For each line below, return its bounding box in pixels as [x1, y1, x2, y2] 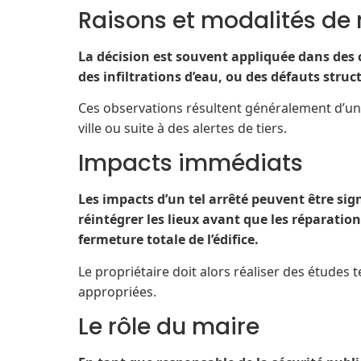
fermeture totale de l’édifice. [78, 230, 259, 249]
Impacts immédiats [78, 147, 303, 180]
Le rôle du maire [78, 311, 259, 343]
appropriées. [78, 282, 156, 301]
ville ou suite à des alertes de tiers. [78, 118, 287, 137]
